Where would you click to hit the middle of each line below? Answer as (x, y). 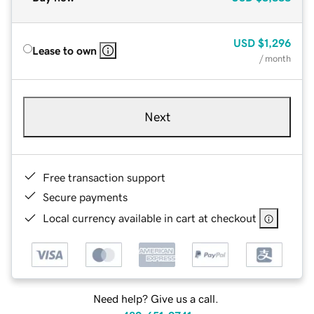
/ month (275, 58)
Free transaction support (104, 177)
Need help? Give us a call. (156, 299)
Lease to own (64, 50)
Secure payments (85, 197)
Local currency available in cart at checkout (150, 218)
